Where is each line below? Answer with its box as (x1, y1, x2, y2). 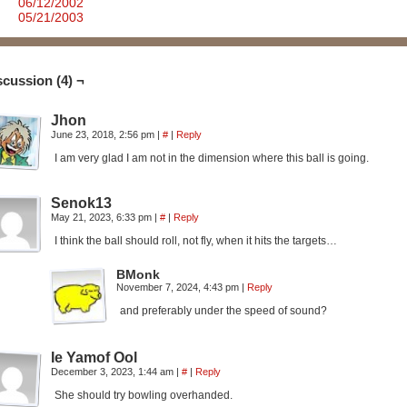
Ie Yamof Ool (51, 350, 137, 365)
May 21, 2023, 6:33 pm (51, 212, 154, 223)
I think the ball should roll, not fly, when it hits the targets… (55, 234, 337, 247)
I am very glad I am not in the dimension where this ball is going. (55, 152, 369, 164)
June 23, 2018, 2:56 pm (51, 129, 157, 140)
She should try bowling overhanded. (55, 389, 233, 402)
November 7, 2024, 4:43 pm (116, 282, 242, 293)
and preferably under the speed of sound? (120, 304, 327, 317)
